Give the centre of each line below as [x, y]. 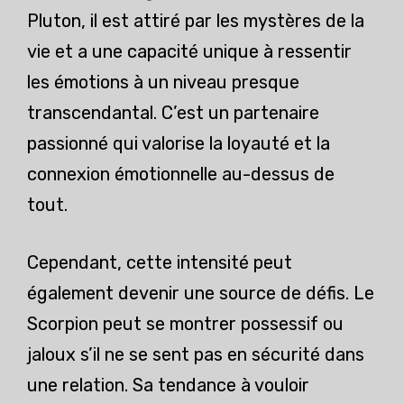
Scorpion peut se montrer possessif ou [185, 324]
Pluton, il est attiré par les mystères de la [196, 21]
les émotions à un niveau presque [163, 83]
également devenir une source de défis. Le [201, 294]
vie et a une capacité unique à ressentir [189, 52]
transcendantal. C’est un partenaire [173, 113]
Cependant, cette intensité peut [160, 263]
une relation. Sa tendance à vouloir [168, 386]
